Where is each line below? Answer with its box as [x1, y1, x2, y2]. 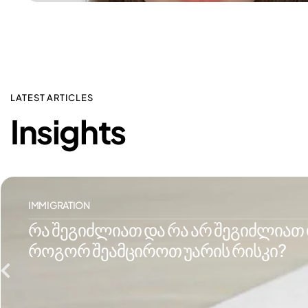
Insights [10, 111, 126, 152]
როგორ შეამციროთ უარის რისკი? [28, 239, 286, 262]
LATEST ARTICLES [10, 92, 93, 103]
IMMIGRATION [28, 199, 90, 212]
